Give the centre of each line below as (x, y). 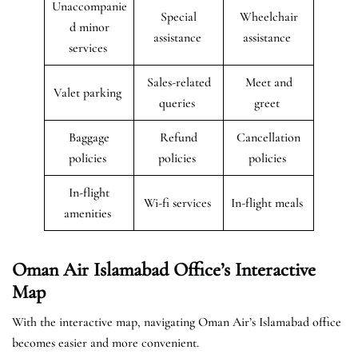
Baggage (89, 137)
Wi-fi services (179, 203)
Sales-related (179, 82)
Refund (179, 137)
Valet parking (89, 92)
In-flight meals (268, 203)
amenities (89, 213)
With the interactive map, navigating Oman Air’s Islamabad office (177, 322)
